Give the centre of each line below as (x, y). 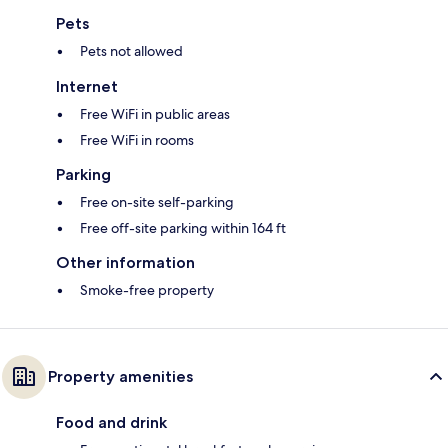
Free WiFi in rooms (137, 140)
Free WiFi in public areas (155, 114)
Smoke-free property (147, 290)
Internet (87, 87)
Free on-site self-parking (157, 202)
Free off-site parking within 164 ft (183, 228)
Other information (125, 263)
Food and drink (111, 423)
